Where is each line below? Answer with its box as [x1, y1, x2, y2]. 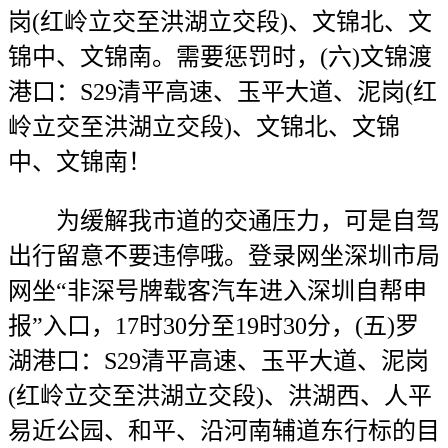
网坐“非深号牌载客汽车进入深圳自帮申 [8, 278, 427, 304]
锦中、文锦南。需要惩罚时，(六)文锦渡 [8, 44, 432, 70]
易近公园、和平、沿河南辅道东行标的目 [8, 418, 440, 444]
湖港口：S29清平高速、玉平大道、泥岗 [8, 348, 429, 374]
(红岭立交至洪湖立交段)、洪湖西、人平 [8, 383, 432, 409]
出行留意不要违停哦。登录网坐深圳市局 [8, 243, 440, 269]
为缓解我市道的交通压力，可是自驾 [8, 208, 440, 234]
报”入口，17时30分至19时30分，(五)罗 [8, 313, 419, 339]
